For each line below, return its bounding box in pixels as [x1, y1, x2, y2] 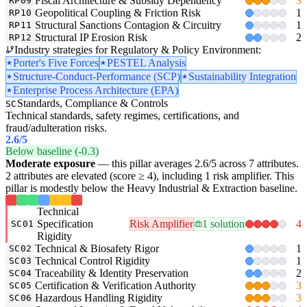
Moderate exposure [5, 157, 95, 169]
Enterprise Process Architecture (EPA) [13, 84, 178, 96]
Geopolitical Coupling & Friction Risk [35, 6, 201, 19]
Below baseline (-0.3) [5, 145, 99, 157]
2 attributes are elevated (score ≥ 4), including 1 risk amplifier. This [5, 169, 294, 182]
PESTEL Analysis [107, 56, 186, 69]
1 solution [201, 217, 245, 230]
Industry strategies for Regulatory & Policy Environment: [14, 43, 261, 56]
